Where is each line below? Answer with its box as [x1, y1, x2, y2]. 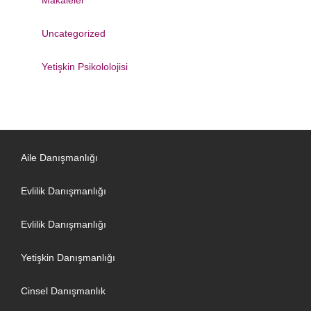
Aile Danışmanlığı [21, 152, 98, 163]
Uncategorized [42, 28, 106, 39]
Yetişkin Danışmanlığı [21, 252, 115, 263]
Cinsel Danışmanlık [21, 285, 106, 296]
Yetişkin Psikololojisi [42, 61, 128, 72]
